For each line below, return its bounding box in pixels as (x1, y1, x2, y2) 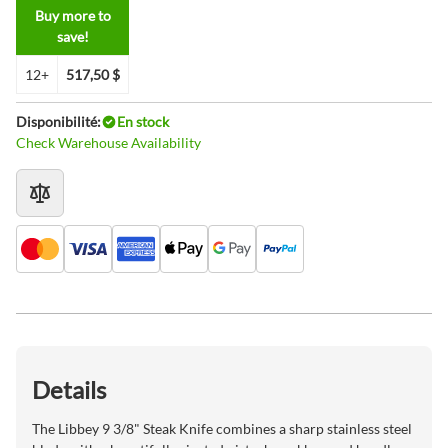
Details (32, 375, 106, 404)
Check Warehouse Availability (16, 134, 201, 151)
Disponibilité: (16, 113, 101, 130)
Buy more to (34, 7, 111, 24)
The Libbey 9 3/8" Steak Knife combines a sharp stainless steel (32, 420, 412, 437)
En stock (117, 113, 169, 130)
